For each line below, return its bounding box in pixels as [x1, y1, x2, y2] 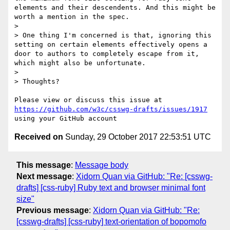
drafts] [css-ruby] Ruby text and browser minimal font [16, 183, 205, 192]
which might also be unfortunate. [14, 59, 146, 67]
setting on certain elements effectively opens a [14, 41, 207, 49]
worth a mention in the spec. [14, 13, 129, 21]
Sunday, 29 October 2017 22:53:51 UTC [63, 132, 211, 142]
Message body [75, 160, 128, 169]
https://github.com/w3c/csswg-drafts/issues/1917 [14, 105, 207, 113]
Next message [16, 171, 72, 181]
